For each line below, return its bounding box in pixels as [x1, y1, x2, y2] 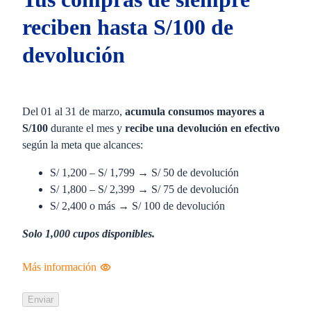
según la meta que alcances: [22, 139, 146, 151]
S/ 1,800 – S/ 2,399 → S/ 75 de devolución [50, 183, 239, 196]
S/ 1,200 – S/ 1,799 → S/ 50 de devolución [50, 167, 239, 179]
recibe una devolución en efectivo [125, 122, 280, 135]
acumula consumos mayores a [125, 106, 264, 118]
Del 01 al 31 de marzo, [22, 106, 125, 118]
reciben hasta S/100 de [22, 14, 233, 40]
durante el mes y [48, 122, 125, 135]
